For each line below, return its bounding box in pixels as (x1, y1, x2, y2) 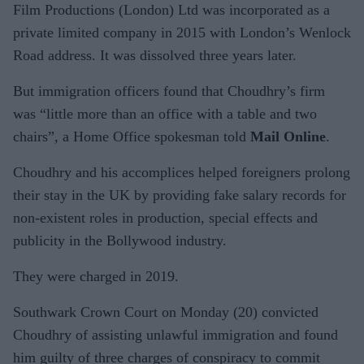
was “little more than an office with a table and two (13, 105, 317, 122)
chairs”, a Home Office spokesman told (13, 128, 250, 145)
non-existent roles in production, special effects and (13, 209, 318, 226)
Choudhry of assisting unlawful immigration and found (13, 326, 338, 343)
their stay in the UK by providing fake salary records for (13, 186, 346, 203)
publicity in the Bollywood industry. (13, 232, 227, 249)
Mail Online (250, 128, 326, 145)
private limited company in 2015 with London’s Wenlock (13, 24, 351, 41)
